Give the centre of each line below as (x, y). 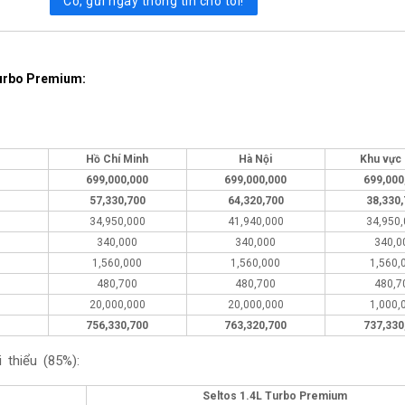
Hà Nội (256, 160)
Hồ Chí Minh (118, 160)
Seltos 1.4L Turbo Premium (275, 396)
